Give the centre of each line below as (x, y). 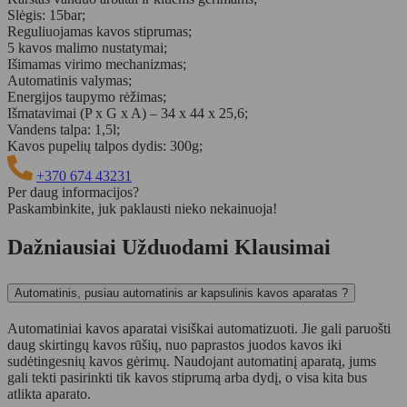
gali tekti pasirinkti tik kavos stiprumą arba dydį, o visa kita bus (187, 377)
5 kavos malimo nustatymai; (87, 47)
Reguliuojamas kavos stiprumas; (99, 31)
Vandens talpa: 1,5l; (64, 129)
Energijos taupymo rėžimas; (87, 96)
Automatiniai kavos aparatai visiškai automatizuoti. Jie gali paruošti (199, 328)
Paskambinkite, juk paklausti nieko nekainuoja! (142, 208)
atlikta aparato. (49, 393)
